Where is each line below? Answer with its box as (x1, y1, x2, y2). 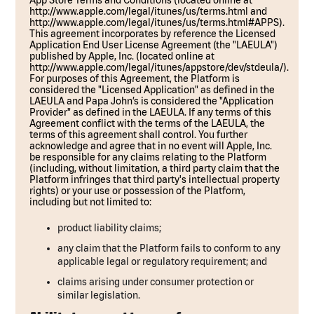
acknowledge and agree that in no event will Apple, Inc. (29, 140, 273, 151)
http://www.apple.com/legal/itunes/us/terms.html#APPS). (29, 17, 285, 28)
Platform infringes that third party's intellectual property (29, 174, 280, 185)
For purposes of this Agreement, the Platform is (29, 73, 240, 84)
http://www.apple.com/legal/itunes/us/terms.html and (29, 6, 268, 17)
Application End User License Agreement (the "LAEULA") (29, 39, 278, 50)
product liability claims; (57, 222, 162, 233)
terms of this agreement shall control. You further (29, 129, 248, 140)
